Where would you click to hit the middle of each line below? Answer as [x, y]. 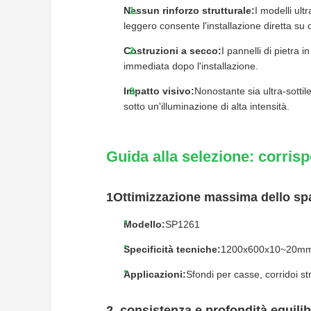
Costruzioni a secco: [173, 51]
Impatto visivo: [159, 91]
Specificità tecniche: [172, 250]
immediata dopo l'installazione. [191, 66]
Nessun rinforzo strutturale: [189, 10]
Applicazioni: [155, 275]
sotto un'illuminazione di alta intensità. [207, 106]
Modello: [144, 225]
